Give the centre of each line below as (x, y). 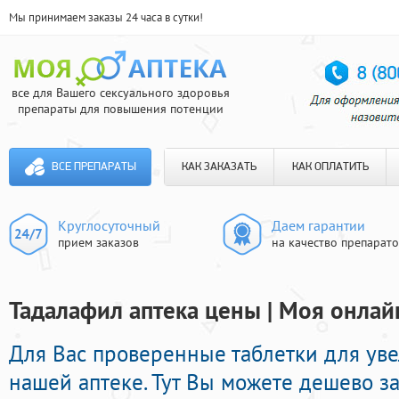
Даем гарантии (318, 225)
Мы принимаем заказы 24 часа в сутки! (106, 17)
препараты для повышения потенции (120, 109)
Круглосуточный (109, 225)
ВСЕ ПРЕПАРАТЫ (94, 167)
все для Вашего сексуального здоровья (120, 93)
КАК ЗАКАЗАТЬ (219, 167)
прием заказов (98, 242)
